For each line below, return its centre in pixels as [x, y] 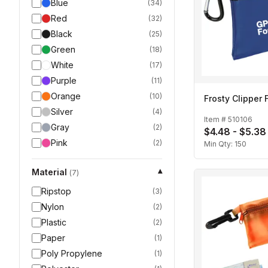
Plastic [54, 222]
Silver [62, 112]
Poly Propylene [72, 253]
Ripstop [56, 191]
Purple [64, 80]
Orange [66, 96]
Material [49, 172]
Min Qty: [219, 144]
